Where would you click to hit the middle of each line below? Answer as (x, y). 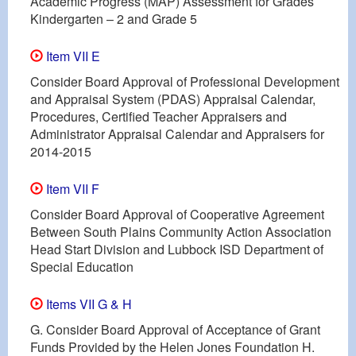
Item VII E (72, 56)
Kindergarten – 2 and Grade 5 (114, 18)
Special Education (82, 266)
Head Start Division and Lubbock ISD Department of (177, 249)
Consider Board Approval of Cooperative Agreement (177, 214)
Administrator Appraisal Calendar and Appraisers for (177, 133)
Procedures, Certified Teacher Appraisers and (159, 116)
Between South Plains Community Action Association (181, 231)
